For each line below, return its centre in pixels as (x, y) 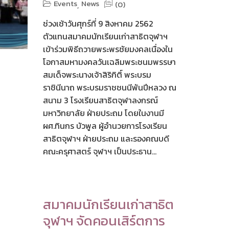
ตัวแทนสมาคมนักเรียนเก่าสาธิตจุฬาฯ (105, 37)
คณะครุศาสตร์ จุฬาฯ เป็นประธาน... (99, 152)
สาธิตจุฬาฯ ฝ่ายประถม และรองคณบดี (106, 139)
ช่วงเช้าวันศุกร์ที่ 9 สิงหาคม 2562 (98, 24)
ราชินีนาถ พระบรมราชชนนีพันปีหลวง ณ (109, 88)
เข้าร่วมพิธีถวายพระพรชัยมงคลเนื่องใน (108, 49)
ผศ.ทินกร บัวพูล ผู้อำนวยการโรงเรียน (105, 126)
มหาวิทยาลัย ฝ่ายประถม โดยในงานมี (103, 113)
